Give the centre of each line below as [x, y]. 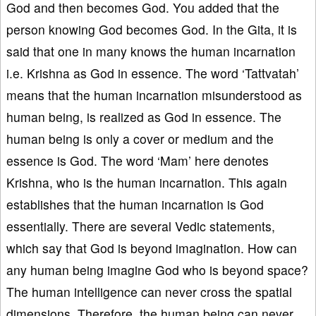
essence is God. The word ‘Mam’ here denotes [138, 160]
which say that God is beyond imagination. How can [152, 248]
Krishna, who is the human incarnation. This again [147, 182]
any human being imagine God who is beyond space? [157, 269]
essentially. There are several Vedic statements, [141, 226]
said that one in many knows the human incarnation [151, 51]
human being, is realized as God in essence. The [144, 116]
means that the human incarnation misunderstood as [154, 95]
